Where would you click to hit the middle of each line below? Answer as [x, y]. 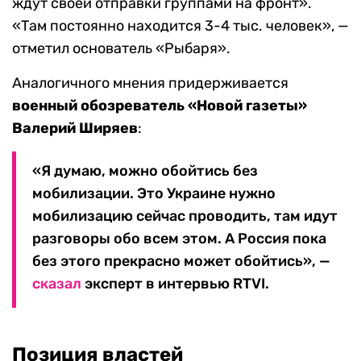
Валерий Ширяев [75, 129]
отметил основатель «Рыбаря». [121, 49]
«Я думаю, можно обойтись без [145, 171]
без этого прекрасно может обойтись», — [181, 261]
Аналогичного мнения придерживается [150, 83]
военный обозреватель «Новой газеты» [160, 106]
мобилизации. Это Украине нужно [154, 194]
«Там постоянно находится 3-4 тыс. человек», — [180, 26]
